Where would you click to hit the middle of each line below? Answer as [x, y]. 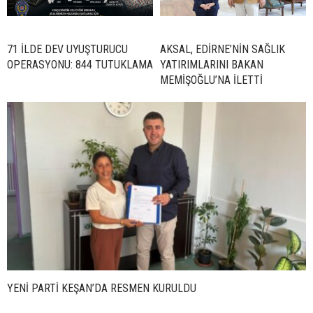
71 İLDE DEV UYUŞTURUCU [67, 49]
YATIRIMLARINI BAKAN [212, 65]
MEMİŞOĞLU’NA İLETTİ [211, 80]
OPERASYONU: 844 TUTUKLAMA [80, 65]
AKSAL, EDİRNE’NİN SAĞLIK [223, 49]
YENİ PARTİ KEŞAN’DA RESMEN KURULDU [102, 288]
